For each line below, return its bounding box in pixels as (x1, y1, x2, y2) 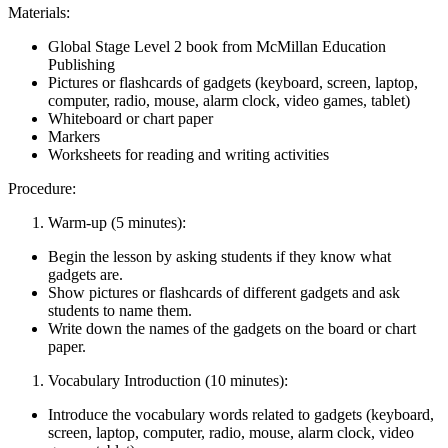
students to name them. (48, 301, 192, 319)
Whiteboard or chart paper (48, 109, 213, 127)
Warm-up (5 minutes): (48, 213, 186, 231)
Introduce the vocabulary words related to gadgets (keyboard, (48, 405, 434, 423)
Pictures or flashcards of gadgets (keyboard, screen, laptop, (48, 73, 418, 91)
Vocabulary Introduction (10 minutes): (48, 371, 288, 389)
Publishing (48, 55, 115, 73)
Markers (48, 127, 100, 145)
